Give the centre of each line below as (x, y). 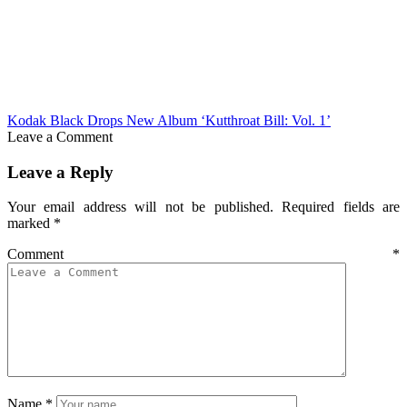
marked (30, 223)
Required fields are (341, 207)
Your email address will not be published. (140, 207)
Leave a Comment (60, 136)
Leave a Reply (60, 172)
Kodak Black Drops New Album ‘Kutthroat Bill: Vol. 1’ (169, 120)
